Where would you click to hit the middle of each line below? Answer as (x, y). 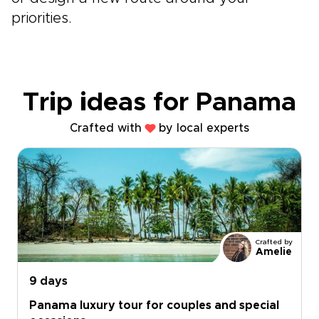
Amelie (274, 252)
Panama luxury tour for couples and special (154, 305)
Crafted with (106, 128)
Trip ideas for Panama (159, 103)
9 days (48, 281)
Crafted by (274, 242)
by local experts (204, 128)
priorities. (42, 19)
